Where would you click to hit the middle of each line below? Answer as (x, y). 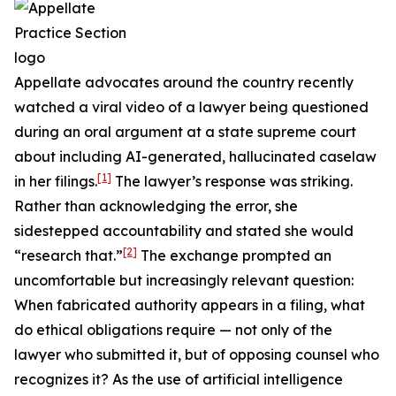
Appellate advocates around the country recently (184, 82)
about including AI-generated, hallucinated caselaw (195, 156)
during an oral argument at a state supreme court (185, 132)
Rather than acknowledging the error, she (156, 206)
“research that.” (69, 255)
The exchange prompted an (234, 255)
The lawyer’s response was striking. (232, 181)
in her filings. (56, 181)
